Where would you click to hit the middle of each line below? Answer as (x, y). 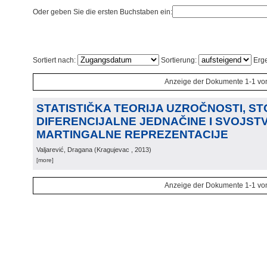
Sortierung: (179, 60)
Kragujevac (113, 150)
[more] (45, 160)
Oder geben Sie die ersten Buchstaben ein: (103, 12)
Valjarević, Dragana (64, 150)
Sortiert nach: (55, 60)
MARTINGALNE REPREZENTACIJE (132, 134)
